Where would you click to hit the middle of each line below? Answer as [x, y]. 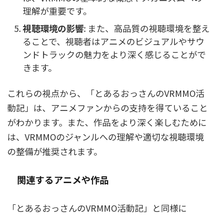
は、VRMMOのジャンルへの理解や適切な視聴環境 [106, 137]
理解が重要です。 [57, 10]
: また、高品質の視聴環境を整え [147, 28]
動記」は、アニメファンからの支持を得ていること [108, 108]
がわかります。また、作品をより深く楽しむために [107, 122]
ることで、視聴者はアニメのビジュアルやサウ [114, 41]
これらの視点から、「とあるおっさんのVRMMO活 [106, 93]
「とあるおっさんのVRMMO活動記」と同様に [97, 208]
